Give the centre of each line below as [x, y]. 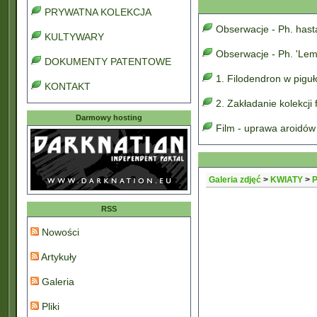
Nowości [59, 232]
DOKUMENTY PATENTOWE [108, 62]
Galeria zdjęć [235, 180]
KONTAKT [68, 86]
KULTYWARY [74, 37]
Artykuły [58, 257]
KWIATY [287, 180]
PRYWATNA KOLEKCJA [98, 12]
